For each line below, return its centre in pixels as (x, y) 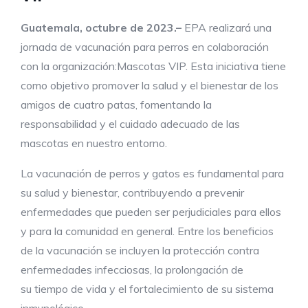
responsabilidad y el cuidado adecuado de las (130, 123)
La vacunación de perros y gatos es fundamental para (152, 173)
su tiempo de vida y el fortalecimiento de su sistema (147, 288)
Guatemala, (53, 27)
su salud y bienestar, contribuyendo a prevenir (132, 192)
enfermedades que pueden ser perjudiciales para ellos (151, 211)
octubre (106, 27)
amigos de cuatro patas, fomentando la (116, 104)
